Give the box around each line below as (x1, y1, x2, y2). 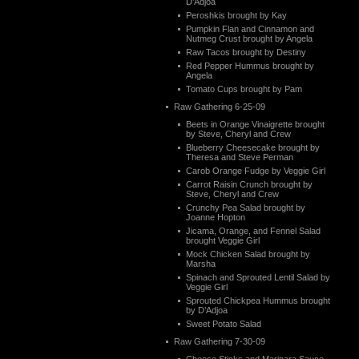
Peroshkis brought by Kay (186, 10, 287, 20)
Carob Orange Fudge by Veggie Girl (186, 166, 325, 175)
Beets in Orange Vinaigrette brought (186, 119, 325, 129)
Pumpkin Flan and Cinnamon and (186, 24, 314, 34)
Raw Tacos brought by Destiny (186, 47, 306, 57)
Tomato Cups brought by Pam (186, 84, 302, 94)
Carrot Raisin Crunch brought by (186, 179, 313, 189)
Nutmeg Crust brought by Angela (186, 34, 313, 43)
